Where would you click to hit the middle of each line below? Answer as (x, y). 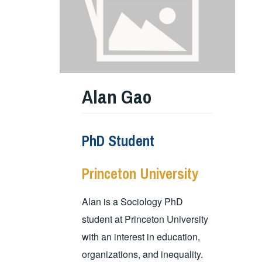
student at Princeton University (145, 219)
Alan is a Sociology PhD (133, 202)
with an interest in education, (141, 237)
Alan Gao (117, 97)
